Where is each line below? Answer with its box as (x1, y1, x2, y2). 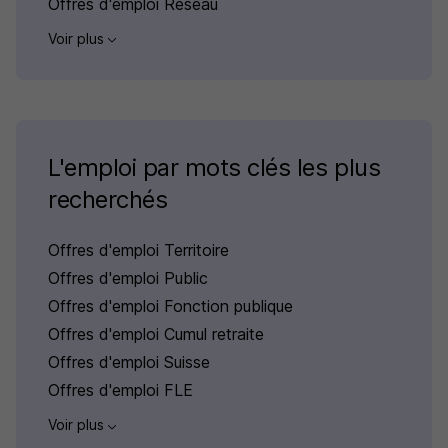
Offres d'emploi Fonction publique (48, 296, 293, 317)
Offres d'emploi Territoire (48, 240, 229, 261)
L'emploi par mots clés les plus (48, 153, 381, 183)
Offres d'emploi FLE (48, 380, 193, 401)
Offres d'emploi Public (48, 268, 208, 289)
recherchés (48, 185, 168, 215)
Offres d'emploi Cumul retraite (48, 324, 264, 345)
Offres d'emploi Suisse (48, 352, 210, 373)
